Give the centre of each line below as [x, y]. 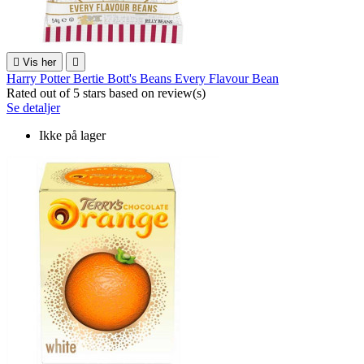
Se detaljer [33, 108]
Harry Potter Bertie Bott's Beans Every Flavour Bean [143, 79]
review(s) [182, 93]
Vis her [39, 63]
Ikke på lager [72, 136]
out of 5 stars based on [99, 93]
